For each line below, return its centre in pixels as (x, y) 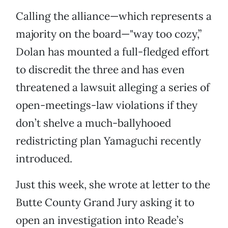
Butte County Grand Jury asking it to (105, 203)
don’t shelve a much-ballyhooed (93, 123)
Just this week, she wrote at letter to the (113, 185)
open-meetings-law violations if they (107, 105)
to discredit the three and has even (100, 70)
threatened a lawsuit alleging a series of (113, 88)
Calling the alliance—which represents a (114, 16)
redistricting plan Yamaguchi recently (108, 141)
